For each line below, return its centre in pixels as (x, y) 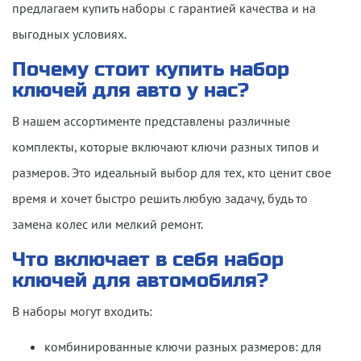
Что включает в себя (118, 259)
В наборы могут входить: (82, 311)
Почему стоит (84, 69)
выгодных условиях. (69, 33)
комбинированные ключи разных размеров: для (183, 346)
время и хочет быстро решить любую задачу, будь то (160, 198)
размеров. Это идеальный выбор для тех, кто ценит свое (172, 172)
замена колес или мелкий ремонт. (108, 224)
